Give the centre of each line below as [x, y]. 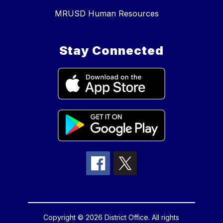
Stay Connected [111, 51]
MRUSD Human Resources [107, 14]
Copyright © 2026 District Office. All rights [111, 218]
